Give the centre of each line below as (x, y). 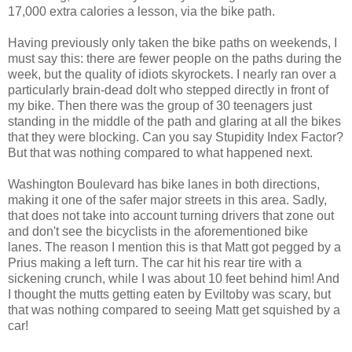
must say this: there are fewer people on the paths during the (175, 58)
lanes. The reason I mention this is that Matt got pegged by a (174, 247)
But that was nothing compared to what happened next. (160, 152)
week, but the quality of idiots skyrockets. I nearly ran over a (172, 74)
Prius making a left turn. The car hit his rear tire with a (155, 262)
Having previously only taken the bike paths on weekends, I (172, 42)
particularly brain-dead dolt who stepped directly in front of (168, 90)
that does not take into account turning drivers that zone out (171, 215)
